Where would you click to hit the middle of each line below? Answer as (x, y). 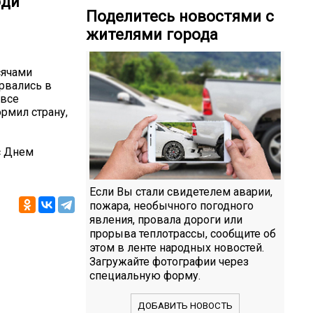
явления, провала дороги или (166, 219)
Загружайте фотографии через (169, 261)
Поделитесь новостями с (180, 16)
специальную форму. (145, 275)
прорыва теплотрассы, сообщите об (183, 233)
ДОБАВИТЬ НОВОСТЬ (185, 305)
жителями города (152, 35)
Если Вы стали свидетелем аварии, (181, 191)
